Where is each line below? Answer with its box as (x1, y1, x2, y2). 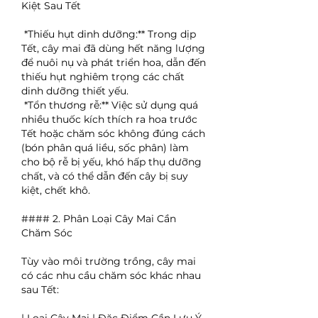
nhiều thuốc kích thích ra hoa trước (21, 113, 197, 126)
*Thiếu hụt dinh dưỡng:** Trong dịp (24, 28, 196, 40)
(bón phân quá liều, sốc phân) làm (21, 141, 189, 154)
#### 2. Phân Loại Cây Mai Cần (21, 212, 176, 225)
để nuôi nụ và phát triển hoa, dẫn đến (21, 56, 206, 69)
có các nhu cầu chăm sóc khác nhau (21, 269, 201, 282)
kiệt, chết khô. (21, 184, 90, 197)
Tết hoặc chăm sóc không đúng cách (21, 127, 205, 140)
